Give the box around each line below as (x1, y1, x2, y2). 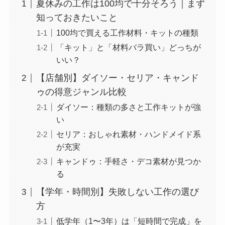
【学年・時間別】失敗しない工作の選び (36, 187, 199, 197)
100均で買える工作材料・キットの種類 (56, 28, 198, 38)
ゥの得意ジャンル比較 (36, 87, 127, 97)
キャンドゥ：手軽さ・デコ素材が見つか (56, 157, 201, 166)
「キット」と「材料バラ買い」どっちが (56, 43, 201, 52)
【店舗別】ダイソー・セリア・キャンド (36, 73, 199, 83)
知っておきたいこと (36, 13, 118, 23)
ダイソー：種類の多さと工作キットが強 (56, 102, 201, 112)
